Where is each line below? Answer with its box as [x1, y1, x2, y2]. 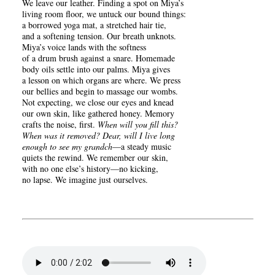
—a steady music [112, 141, 171, 152]
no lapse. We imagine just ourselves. [22, 174, 148, 185]
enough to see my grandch [22, 141, 112, 152]
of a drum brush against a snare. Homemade [22, 52, 175, 64]
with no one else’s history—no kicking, [22, 163, 158, 174]
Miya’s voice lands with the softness [22, 41, 146, 53]
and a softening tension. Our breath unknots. [22, 30, 176, 42]
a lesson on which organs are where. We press [22, 74, 180, 86]
